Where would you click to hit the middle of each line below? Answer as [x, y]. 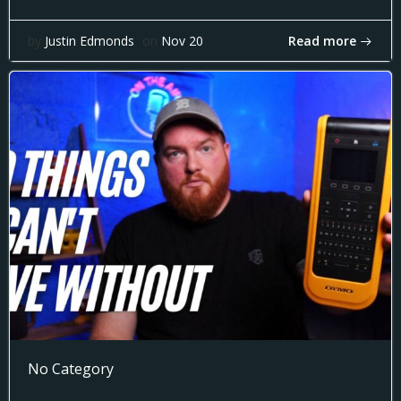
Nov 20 [182, 41]
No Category [71, 369]
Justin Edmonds [90, 41]
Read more [322, 40]
